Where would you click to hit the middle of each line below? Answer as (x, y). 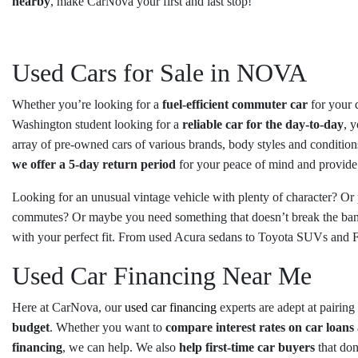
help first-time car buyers (247, 348)
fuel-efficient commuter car (235, 105)
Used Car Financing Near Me (162, 276)
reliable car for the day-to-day (263, 125)
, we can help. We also (121, 348)
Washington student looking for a (97, 125)
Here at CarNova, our (68, 308)
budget (31, 328)
